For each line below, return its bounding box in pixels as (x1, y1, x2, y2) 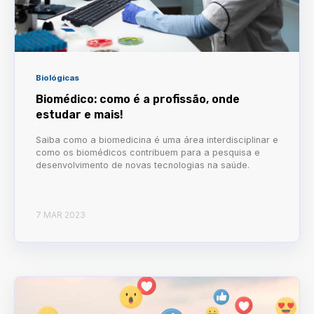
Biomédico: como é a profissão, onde (36, 92, 240, 106)
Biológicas (36, 72, 79, 83)
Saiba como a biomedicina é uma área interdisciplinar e (36, 134, 278, 145)
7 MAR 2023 (36, 210, 86, 221)
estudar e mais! (36, 107, 123, 121)
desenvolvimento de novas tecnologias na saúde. (36, 159, 250, 170)
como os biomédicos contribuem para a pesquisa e (36, 146, 260, 158)
